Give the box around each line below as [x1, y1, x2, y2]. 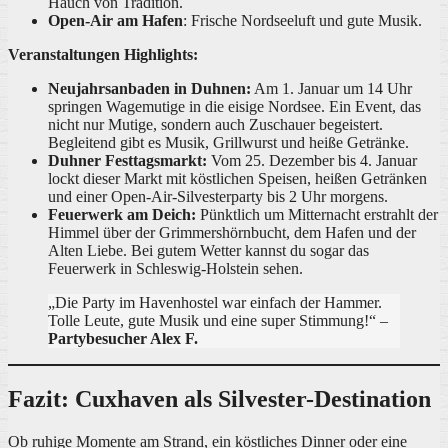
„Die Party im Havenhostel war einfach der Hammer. [48, 294, 382, 312]
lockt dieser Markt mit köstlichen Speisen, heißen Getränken [48, 170, 427, 188]
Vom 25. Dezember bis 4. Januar [207, 152, 417, 170]
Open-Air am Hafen [48, 12, 183, 30]
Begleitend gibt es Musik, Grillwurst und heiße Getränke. [48, 134, 409, 152]
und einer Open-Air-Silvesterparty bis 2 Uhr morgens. [48, 188, 388, 206]
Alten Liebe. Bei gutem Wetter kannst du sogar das [48, 242, 369, 260]
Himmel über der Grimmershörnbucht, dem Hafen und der [48, 224, 416, 242]
